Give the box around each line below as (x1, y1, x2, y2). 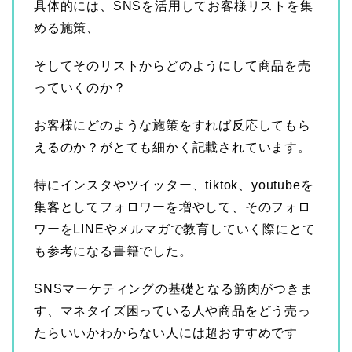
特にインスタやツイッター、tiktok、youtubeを (34, 178, 314, 192)
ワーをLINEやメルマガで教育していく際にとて (34, 222, 316, 236)
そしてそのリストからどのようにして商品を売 (34, 58, 311, 72)
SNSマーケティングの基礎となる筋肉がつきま (34, 281, 313, 295)
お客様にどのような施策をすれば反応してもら (34, 118, 311, 132)
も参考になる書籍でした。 (34, 244, 192, 258)
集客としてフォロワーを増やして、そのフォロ (34, 200, 311, 214)
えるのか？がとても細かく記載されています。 (34, 140, 311, 154)
